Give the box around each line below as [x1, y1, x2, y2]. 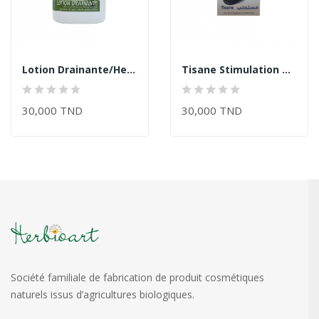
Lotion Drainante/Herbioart [127, 62, 135, 76]
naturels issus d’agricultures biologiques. [11, 288, 194, 302]
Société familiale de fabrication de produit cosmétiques [11, 271, 264, 285]
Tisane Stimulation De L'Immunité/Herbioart [282, 62, 291, 76]
